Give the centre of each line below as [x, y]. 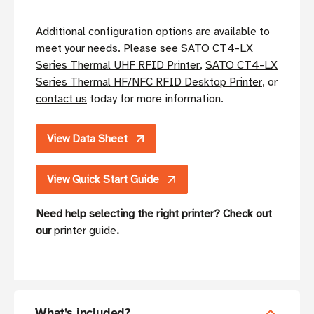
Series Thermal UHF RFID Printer [118, 66]
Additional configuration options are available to [153, 32]
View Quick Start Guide [103, 180]
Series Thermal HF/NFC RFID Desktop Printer [149, 82]
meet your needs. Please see [108, 49]
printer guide [85, 231]
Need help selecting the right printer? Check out [154, 214]
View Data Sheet [87, 139]
